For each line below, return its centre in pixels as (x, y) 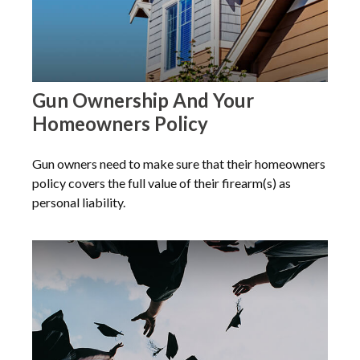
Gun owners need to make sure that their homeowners (179, 163)
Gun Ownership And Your (143, 100)
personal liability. (79, 202)
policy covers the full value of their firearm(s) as (162, 182)
